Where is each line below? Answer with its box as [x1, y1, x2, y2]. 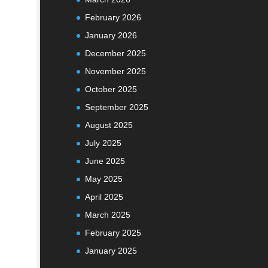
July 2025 [84, 138, 121, 148]
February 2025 [84, 228, 141, 238]
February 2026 [84, 13, 141, 23]
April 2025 [84, 192, 123, 202]
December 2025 [84, 48, 146, 59]
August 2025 [84, 120, 133, 130]
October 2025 [84, 84, 137, 95]
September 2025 [84, 102, 148, 112]
